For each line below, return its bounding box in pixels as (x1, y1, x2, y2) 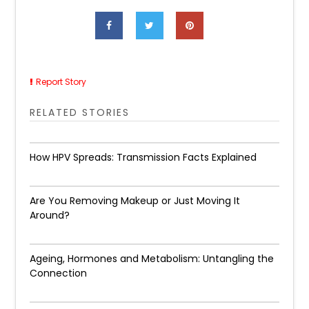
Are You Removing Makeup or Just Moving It (30, 194, 241, 208)
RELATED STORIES (30, 106, 130, 119)
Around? (30, 208, 70, 222)
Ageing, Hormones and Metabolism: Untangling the (30, 252, 275, 266)
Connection (30, 266, 88, 280)
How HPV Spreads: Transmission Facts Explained (30, 150, 257, 164)
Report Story (36, 76, 87, 88)
